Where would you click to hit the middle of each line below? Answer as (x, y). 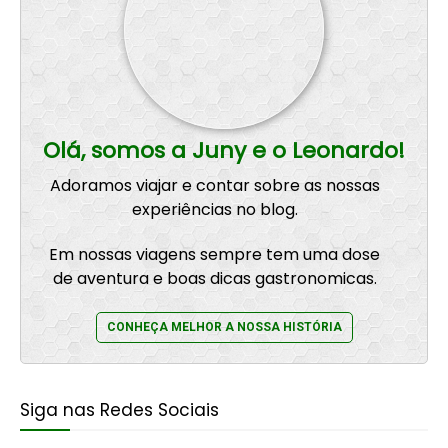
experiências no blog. (214, 210)
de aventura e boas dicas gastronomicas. (214, 279)
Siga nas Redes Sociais (119, 410)
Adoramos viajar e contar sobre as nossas (214, 186)
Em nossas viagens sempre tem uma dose (215, 255)
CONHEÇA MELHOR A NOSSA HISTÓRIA (224, 327)
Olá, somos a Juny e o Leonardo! (224, 151)
